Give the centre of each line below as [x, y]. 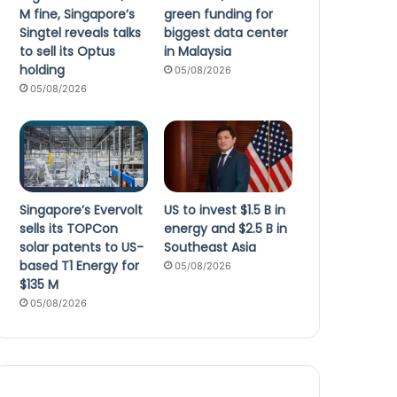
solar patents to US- [82, 248]
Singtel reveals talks [81, 32]
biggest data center [226, 32]
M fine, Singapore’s [78, 14]
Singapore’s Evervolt [82, 210]
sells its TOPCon [69, 229]
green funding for [219, 14]
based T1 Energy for [80, 266]
